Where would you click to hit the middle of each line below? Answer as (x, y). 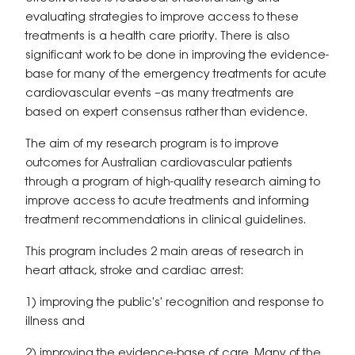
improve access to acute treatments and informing (167, 201)
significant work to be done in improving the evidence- (177, 55)
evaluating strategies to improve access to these (162, 17)
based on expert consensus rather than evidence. (166, 113)
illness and (55, 322)
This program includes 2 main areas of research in (164, 252)
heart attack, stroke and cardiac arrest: (134, 271)
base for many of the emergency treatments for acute (176, 74)
